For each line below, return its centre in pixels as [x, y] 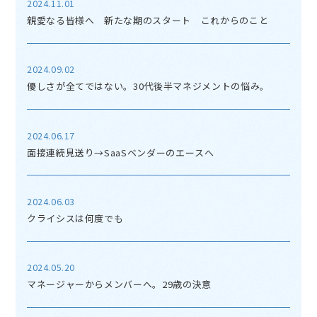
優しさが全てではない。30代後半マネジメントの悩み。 [148, 86]
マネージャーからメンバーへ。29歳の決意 [119, 284]
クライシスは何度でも [75, 219]
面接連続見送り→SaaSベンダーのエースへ [120, 152]
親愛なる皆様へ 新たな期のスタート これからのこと [148, 20]
